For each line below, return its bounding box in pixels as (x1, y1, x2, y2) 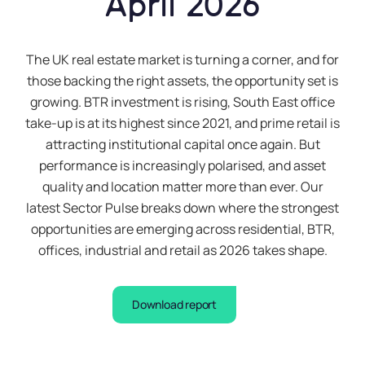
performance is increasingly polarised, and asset (39, 156, 326, 175)
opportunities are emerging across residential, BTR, (30, 220, 335, 239)
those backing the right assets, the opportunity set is (27, 72, 338, 90)
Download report (132, 297, 217, 313)
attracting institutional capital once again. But (45, 135, 320, 154)
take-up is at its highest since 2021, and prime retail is (25, 114, 340, 133)
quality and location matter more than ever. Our (42, 178, 323, 196)
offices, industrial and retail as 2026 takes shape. (37, 241, 328, 260)
